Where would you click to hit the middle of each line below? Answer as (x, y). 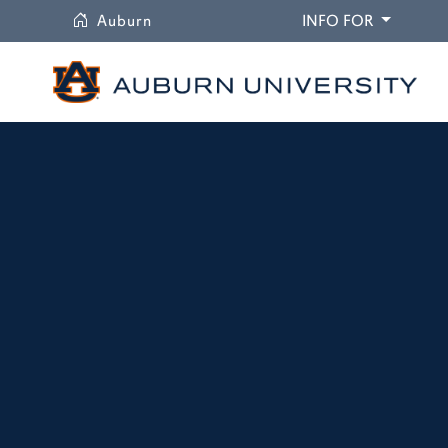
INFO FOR (337, 21)
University (190, 20)
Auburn (124, 21)
